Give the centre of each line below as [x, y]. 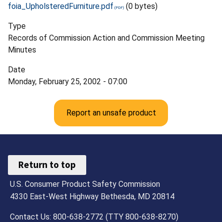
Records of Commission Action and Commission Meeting [106, 38]
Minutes [22, 50]
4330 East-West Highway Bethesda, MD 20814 [92, 196]
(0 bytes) [142, 6]
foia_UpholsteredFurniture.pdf [61, 6]
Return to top [47, 165]
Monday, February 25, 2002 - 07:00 [68, 81]
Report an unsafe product [111, 112]
